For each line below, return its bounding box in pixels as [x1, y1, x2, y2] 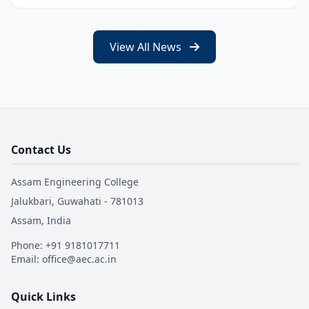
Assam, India [11, 214, 71, 228]
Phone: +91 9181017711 [11, 239, 120, 252]
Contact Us [11, 142, 71, 158]
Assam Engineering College [11, 175, 139, 189]
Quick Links [11, 289, 76, 305]
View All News [110, 39, 184, 55]
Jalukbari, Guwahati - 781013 [11, 195, 143, 208]
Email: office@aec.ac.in [11, 252, 117, 266]
